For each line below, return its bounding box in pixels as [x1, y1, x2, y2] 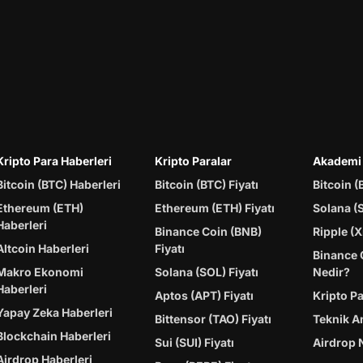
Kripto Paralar [155, 154, 233, 169]
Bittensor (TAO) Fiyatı [155, 312, 272, 327]
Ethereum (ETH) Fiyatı [155, 201, 275, 216]
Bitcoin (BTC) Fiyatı [155, 177, 259, 192]
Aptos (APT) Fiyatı [155, 288, 254, 303]
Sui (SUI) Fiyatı [155, 335, 235, 350]
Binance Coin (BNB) [155, 224, 263, 239]
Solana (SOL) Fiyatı [155, 265, 259, 280]
